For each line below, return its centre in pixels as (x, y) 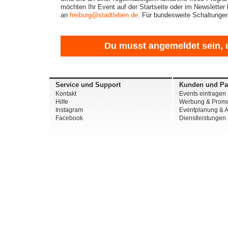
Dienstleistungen (203, 118)
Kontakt (66, 94)
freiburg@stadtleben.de (104, 15)
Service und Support (88, 85)
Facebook (69, 118)
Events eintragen (203, 94)
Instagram (69, 110)
